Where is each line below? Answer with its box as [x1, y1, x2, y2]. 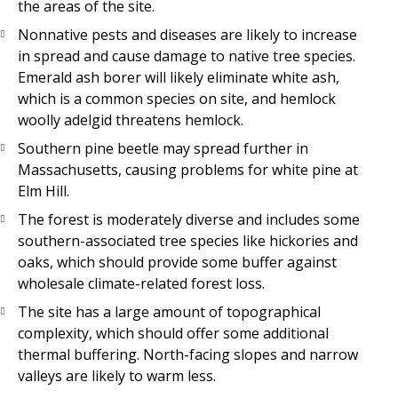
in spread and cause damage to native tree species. [18, 46, 355, 67]
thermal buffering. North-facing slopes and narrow [18, 345, 358, 365]
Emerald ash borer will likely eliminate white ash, [18, 68, 339, 88]
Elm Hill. [18, 181, 69, 202]
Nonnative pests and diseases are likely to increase [18, 25, 357, 45]
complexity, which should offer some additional [18, 323, 329, 344]
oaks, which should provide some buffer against [18, 252, 337, 273]
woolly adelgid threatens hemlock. [18, 110, 243, 131]
